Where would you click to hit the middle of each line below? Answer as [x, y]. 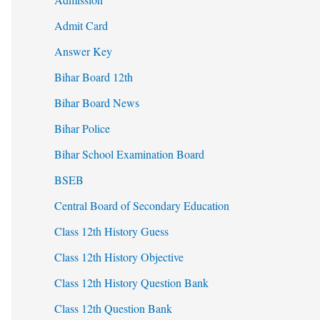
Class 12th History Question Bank [131, 283]
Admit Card [81, 26]
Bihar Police [82, 129]
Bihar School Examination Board [129, 154]
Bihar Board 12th [94, 77]
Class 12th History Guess [111, 231]
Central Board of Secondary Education [142, 206]
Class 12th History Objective [119, 257]
